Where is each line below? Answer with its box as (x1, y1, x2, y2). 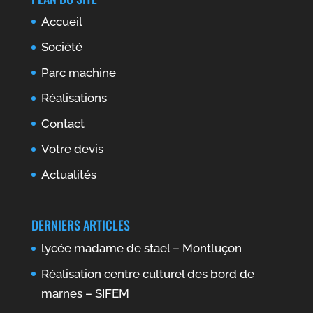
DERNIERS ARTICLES (31, 216, 130, 235)
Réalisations (41, 91, 107, 105)
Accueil (41, 14, 82, 29)
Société (41, 40, 82, 54)
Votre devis (41, 142, 103, 156)
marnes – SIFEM (41, 286, 129, 300)
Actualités (41, 167, 96, 182)
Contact (41, 116, 85, 131)
